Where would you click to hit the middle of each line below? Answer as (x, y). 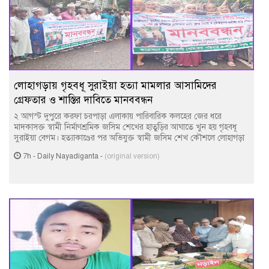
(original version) (132, 156)
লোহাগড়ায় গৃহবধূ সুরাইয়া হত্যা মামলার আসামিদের (115, 86)
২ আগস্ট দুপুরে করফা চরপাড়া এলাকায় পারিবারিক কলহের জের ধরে (118, 116)
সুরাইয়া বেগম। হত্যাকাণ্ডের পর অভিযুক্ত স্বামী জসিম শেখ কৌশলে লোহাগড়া (129, 138)
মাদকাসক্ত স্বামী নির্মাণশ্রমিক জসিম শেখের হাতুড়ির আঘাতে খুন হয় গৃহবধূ (125, 127)
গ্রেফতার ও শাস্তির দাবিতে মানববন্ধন (83, 100)
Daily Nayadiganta (68, 156)
